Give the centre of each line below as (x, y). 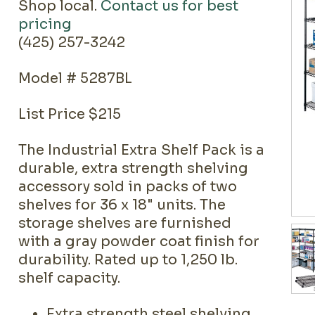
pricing (45, 24)
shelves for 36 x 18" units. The (122, 205)
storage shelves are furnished (125, 223)
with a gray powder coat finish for (139, 242)
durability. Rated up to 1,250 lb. (128, 260)
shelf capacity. (70, 278)
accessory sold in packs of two (128, 187)
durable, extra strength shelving (134, 168)
